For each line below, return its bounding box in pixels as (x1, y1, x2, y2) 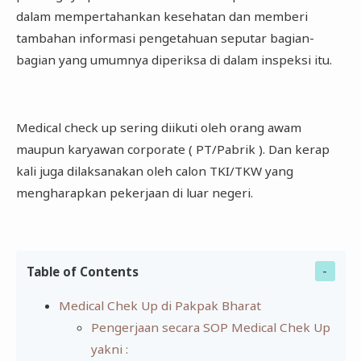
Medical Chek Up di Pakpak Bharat (58, 297, 261, 314)
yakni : (90, 341, 128, 358)
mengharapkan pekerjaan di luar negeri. (15, 185, 253, 201)
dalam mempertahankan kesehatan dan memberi (15, 7, 308, 24)
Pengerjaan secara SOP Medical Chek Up (90, 319, 330, 336)
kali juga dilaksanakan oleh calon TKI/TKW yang (15, 163, 293, 180)
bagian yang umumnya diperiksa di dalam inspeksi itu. (15, 51, 332, 68)
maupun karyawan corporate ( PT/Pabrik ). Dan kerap (15, 141, 330, 158)
